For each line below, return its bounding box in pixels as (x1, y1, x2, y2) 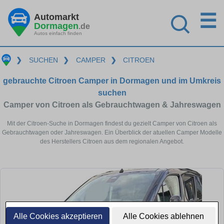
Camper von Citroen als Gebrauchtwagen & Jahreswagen (3, 100, 221, 109)
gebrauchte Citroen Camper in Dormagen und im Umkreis (3, 76, 221, 85)
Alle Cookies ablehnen (123, 212, 204, 220)
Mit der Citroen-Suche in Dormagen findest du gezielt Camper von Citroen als (7, 119, 217, 127)
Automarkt (34, 11, 79, 22)
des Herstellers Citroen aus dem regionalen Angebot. (40, 137, 184, 145)
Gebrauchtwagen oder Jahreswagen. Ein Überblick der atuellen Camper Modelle (2, 128, 222, 136)
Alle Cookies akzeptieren (13, 212, 102, 220)
